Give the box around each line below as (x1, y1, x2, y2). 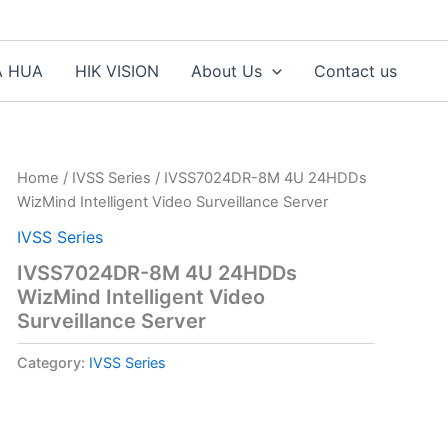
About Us (191, 61, 263, 81)
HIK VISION (75, 61, 160, 81)
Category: (16, 353, 89, 371)
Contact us (314, 61, 397, 81)
